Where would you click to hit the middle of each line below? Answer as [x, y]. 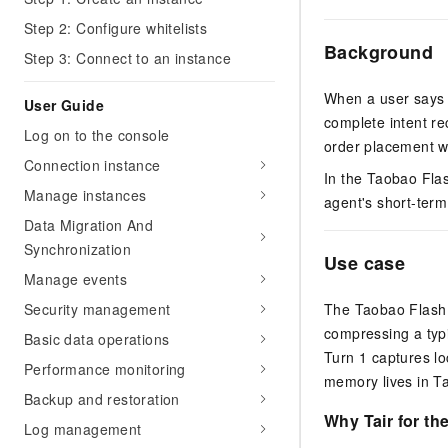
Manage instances [85, 195]
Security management [97, 309]
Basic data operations [97, 339]
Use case [365, 263]
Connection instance [92, 165]
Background [378, 52]
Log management [83, 429]
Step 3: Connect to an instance [127, 58]
